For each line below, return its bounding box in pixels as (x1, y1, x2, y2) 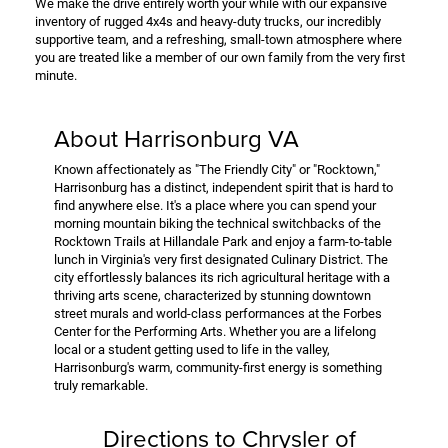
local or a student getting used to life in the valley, (54, 341, 330, 357)
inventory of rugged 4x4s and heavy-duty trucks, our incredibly (35, 13, 381, 29)
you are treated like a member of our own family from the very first (35, 49, 405, 65)
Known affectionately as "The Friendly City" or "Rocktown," (54, 161, 380, 177)
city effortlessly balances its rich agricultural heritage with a (54, 269, 390, 285)
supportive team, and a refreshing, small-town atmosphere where (35, 31, 402, 47)
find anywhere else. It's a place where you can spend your (54, 197, 376, 213)
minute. (35, 67, 77, 83)
